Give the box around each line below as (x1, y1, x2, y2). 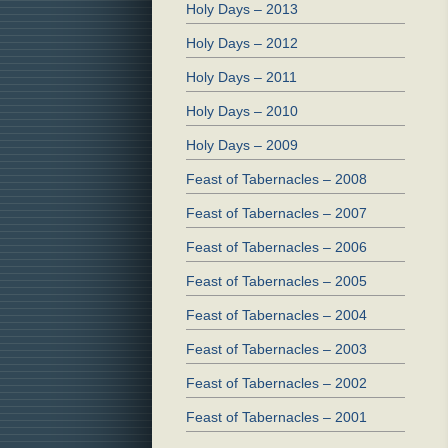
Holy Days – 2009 (186, 137, 298, 154)
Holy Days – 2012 (186, 35, 298, 52)
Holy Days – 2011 (186, 69, 297, 86)
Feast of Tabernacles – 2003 (186, 341, 367, 358)
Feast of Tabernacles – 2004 (186, 307, 367, 324)
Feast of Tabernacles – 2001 (186, 409, 367, 426)
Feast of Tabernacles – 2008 (186, 171, 367, 188)
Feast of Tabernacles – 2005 (186, 273, 367, 290)
